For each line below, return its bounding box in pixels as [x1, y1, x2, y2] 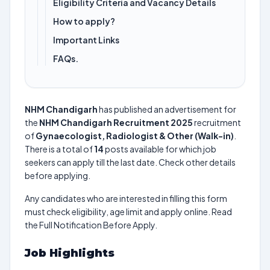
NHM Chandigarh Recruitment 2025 [39, 117, 193, 128]
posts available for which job [104, 143, 216, 154]
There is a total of [25, 143, 94, 154]
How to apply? [53, 16, 115, 27]
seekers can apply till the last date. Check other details [25, 157, 236, 168]
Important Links [53, 34, 121, 45]
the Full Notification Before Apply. [25, 219, 157, 230]
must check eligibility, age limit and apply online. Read [25, 206, 232, 217]
